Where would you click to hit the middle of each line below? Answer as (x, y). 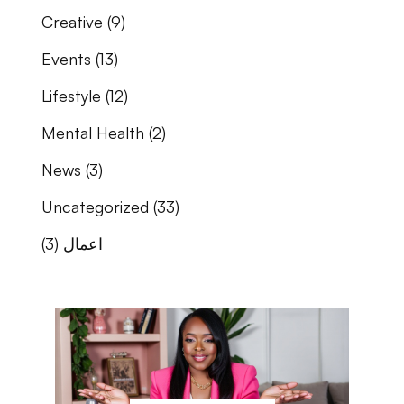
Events (69, 59)
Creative (74, 22)
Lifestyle (73, 96)
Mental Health (95, 133)
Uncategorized (97, 207)
